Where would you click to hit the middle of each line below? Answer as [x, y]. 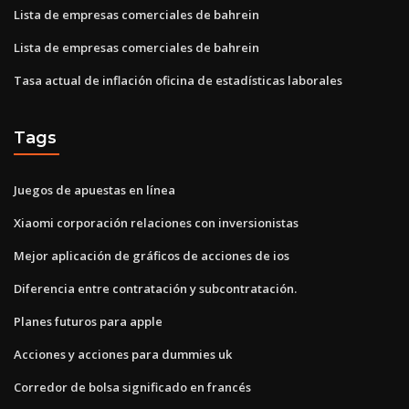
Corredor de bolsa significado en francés [132, 387]
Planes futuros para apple [88, 321]
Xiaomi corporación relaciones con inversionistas [156, 222]
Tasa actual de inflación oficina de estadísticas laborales [178, 80]
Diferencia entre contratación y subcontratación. [155, 288]
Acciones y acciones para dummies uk [123, 354]
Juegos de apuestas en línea [94, 189]
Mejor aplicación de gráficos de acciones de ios [152, 255]
